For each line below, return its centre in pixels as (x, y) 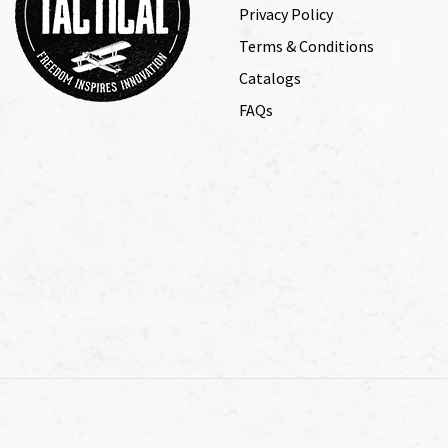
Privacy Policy (286, 13)
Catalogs (270, 77)
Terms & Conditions (306, 45)
